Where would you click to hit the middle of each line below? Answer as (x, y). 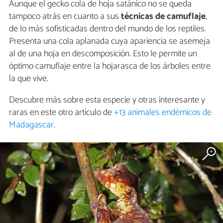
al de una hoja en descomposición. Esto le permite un (103, 54)
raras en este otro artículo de (61, 113)
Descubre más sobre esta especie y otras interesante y (107, 100)
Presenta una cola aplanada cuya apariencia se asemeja (110, 42)
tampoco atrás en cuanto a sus (65, 17)
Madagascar (31, 125)
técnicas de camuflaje (163, 17)
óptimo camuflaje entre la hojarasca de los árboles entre (110, 66)
